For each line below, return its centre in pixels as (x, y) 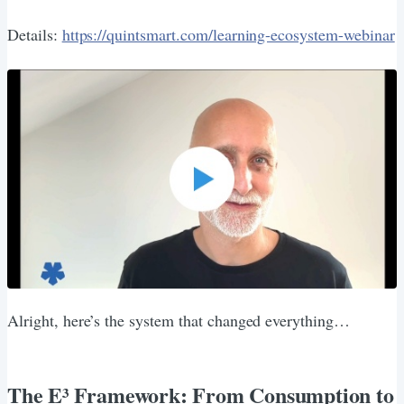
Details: (35, 34)
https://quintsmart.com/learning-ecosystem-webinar (228, 34)
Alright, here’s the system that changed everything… (179, 320)
